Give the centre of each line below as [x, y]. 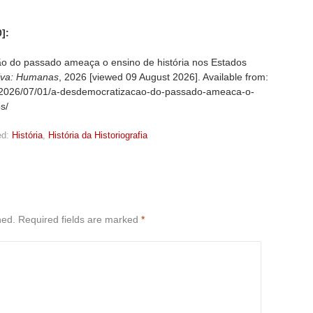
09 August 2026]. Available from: [197, 77]
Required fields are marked [80, 219]
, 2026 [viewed [92, 77]
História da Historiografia [98, 135]
